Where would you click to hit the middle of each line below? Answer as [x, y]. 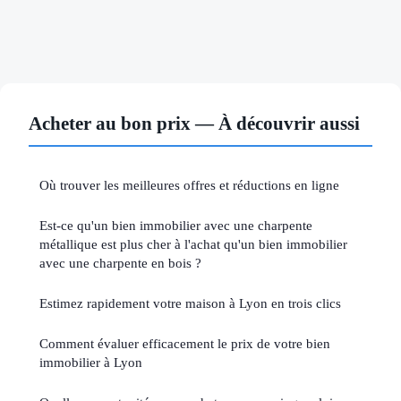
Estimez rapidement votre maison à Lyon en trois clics [190, 303]
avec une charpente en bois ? [120, 262]
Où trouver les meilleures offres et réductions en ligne [189, 184]
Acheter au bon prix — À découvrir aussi [194, 123]
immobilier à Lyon [91, 362]
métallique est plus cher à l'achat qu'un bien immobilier [193, 243]
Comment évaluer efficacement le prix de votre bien [185, 343]
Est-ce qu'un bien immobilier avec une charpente [176, 225]
